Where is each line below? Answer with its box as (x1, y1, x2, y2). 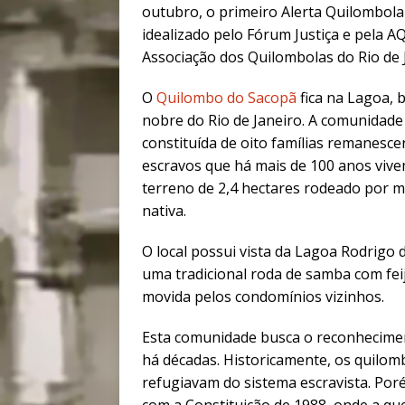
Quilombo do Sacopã (156, 88, 297, 108)
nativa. (142, 201, 186, 221)
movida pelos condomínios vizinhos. (142, 287, 384, 307)
